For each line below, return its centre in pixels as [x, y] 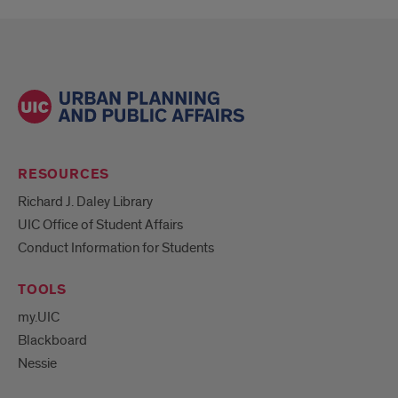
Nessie [37, 363]
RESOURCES [64, 174]
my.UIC [39, 317]
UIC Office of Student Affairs [100, 224]
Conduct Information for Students [116, 247]
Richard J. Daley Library [85, 201]
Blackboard [52, 340]
